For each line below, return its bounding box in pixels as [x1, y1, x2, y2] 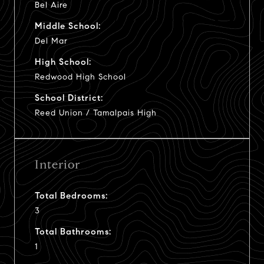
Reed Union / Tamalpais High [35, 107, 157, 118]
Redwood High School [35, 71, 126, 82]
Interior [35, 157, 80, 172]
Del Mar [35, 35, 68, 46]
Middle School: [35, 20, 101, 31]
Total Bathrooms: [35, 226, 111, 237]
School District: [35, 92, 103, 103]
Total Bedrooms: [35, 190, 108, 201]
